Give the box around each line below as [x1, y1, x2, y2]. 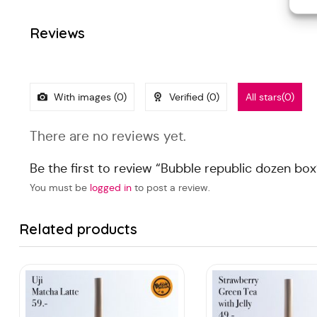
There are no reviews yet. [30, 127, 186, 144]
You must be [30, 180, 90, 194]
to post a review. [132, 180, 210, 194]
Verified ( [166, 90, 209, 103]
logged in [90, 180, 132, 194]
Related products [19, 219, 137, 238]
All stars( [246, 90, 284, 103]
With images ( [51, 90, 117, 103]
